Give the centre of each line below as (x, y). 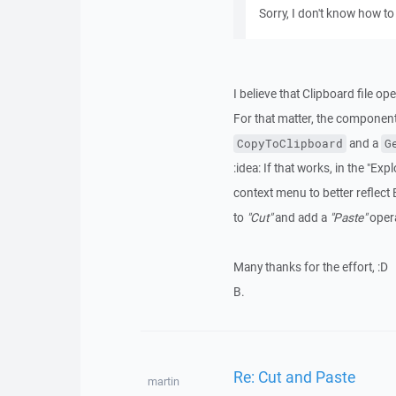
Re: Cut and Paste (294, 376)
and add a (301, 217)
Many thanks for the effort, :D (310, 267)
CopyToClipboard (289, 144)
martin (163, 381)
